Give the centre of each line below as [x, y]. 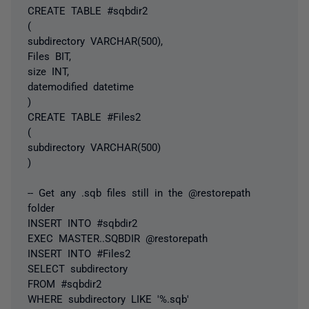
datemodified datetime [81, 86]
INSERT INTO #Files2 [79, 252]
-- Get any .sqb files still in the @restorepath [139, 192]
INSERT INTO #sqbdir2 [82, 222]
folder [41, 207]
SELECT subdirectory [78, 268]
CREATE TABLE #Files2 [84, 116]
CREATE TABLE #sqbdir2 [88, 10]
